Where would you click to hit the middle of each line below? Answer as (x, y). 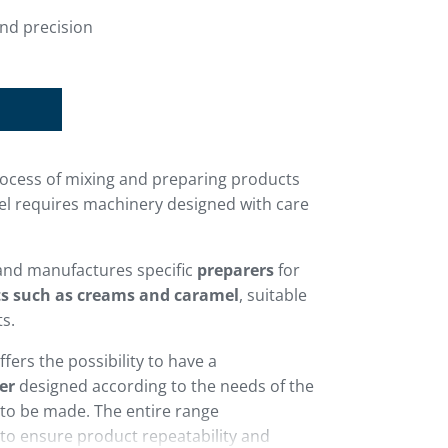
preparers (235, 270)
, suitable (273, 295)
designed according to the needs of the (164, 386)
